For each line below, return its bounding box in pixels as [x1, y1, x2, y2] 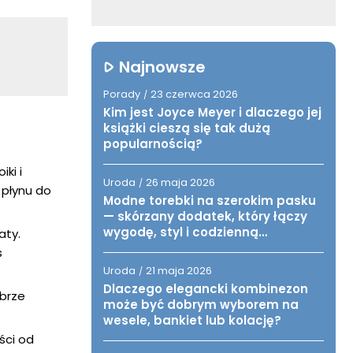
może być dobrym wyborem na [103, 296, 299, 313]
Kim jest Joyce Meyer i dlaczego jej [103, 104, 321, 121]
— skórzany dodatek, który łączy [103, 208, 307, 225]
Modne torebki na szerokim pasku [103, 192, 316, 209]
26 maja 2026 [146, 175, 215, 190]
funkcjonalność [103, 240, 199, 256]
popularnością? [103, 136, 203, 152]
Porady [103, 87, 140, 102]
